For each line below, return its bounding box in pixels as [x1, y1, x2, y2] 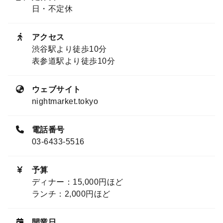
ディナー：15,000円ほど [32, 178, 123, 187]
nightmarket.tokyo [32, 97, 99, 106]
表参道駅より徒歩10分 [32, 57, 115, 66]
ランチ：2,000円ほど [32, 190, 111, 199]
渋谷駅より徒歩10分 [32, 45, 107, 54]
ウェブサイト [32, 85, 81, 94]
